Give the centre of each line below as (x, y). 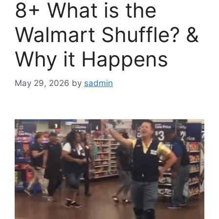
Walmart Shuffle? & (107, 35)
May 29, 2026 (42, 83)
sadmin (99, 83)
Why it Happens (91, 59)
